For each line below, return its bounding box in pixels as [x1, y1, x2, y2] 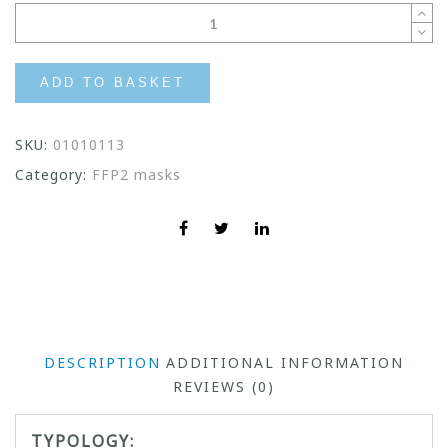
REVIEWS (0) [173, 376, 275, 396]
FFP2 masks [92, 164, 181, 184]
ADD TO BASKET [40, 75, 185, 91]
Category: [15, 164, 92, 184]
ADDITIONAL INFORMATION [166, 352, 404, 372]
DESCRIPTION [44, 352, 161, 372]
